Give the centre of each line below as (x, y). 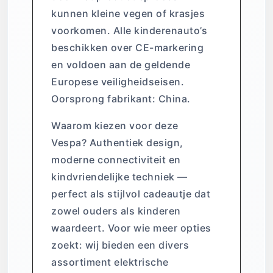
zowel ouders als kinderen (116, 211)
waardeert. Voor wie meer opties (131, 228)
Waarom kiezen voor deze (115, 126)
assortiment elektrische (110, 262)
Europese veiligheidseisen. (118, 82)
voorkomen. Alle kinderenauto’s (129, 31)
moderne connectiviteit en (116, 160)
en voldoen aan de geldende (121, 65)
